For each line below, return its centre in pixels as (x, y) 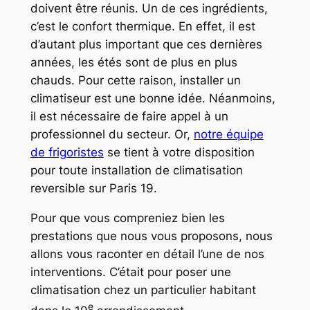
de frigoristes (67, 153)
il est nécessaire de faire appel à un (129, 117)
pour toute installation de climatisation (136, 171)
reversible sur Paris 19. (93, 189)
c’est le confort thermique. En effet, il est (143, 27)
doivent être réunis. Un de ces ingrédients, (149, 9)
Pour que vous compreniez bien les (127, 218)
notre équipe (228, 135)
